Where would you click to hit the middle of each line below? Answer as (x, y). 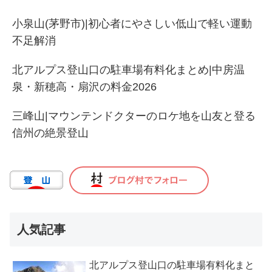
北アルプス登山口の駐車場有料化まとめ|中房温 (128, 70)
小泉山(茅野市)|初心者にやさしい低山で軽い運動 (132, 24)
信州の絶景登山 (50, 133)
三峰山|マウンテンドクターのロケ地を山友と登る (134, 116)
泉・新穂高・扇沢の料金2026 (84, 87)
